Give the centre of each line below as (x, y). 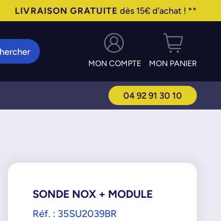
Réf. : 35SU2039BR (74, 213)
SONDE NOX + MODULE (92, 194)
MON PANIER (173, 63)
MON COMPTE (115, 63)
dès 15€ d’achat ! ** (158, 11)
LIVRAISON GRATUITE (67, 11)
